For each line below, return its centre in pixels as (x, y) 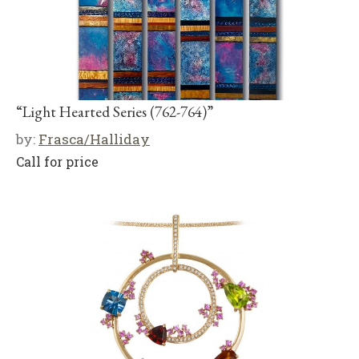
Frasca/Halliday (94, 139)
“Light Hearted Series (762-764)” (115, 112)
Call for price (57, 161)
